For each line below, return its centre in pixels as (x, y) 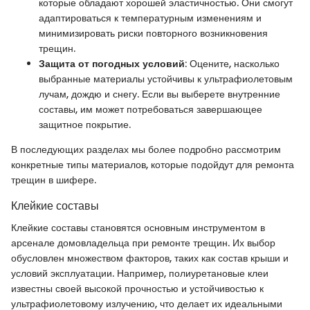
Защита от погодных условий (112, 63)
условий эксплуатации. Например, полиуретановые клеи (140, 273)
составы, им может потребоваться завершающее (151, 109)
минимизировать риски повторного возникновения (153, 33)
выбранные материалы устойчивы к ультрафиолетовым (166, 79)
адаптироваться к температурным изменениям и (150, 18)
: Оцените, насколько (232, 63)
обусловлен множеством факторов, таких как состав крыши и (150, 258)
